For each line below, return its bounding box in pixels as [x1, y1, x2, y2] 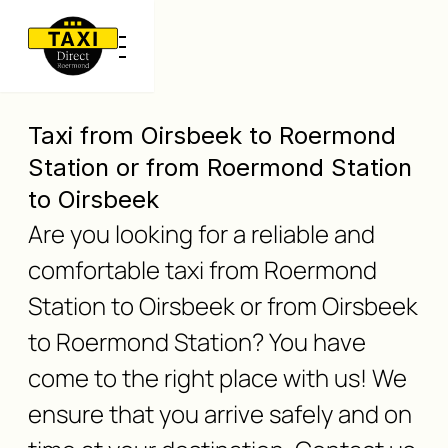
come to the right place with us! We [28, 361, 407, 394]
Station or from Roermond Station [28, 153, 412, 182]
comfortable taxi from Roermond [28, 253, 377, 286]
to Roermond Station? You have [28, 325, 366, 358]
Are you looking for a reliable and [28, 217, 375, 250]
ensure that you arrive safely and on [28, 397, 412, 430]
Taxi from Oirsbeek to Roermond [28, 121, 396, 150]
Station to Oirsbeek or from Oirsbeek [28, 289, 418, 322]
